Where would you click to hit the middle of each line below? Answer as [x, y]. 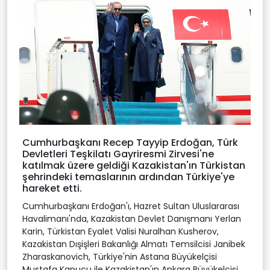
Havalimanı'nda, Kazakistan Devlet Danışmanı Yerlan [132, 219]
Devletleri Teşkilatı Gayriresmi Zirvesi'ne [118, 154]
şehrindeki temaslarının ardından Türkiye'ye [128, 177]
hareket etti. [52, 189]
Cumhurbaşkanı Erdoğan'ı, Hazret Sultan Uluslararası [131, 206]
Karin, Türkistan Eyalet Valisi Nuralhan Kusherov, [121, 232]
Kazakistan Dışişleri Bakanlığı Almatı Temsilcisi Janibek [134, 244]
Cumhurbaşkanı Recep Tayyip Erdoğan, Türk [130, 143]
